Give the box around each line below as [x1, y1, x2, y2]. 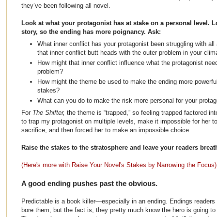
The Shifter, [32, 109, 65, 117]
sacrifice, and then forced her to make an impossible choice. [21, 126, 191, 134]
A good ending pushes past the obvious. [21, 179, 157, 188]
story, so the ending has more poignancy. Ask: [21, 28, 161, 35]
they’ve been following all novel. [21, 1, 110, 9]
